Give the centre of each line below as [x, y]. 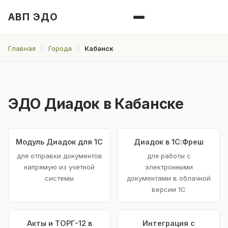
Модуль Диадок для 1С [59, 142]
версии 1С [169, 190]
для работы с [169, 156]
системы [59, 178]
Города [60, 48]
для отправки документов [59, 156]
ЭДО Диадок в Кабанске [96, 104]
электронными [169, 167]
